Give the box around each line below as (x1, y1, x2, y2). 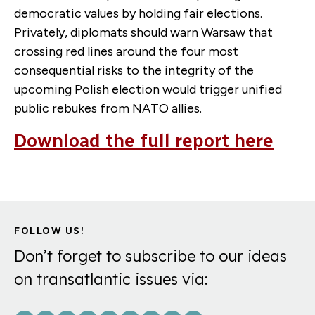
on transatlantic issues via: (14, 269, 207, 290)
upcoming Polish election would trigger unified (14, 81, 282, 97)
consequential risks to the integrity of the (14, 62, 254, 78)
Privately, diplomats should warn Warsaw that (14, 24, 273, 40)
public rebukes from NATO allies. (14, 100, 202, 116)
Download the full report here (14, 129, 274, 152)
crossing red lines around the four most (14, 43, 238, 59)
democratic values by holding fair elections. (14, 5, 262, 21)
